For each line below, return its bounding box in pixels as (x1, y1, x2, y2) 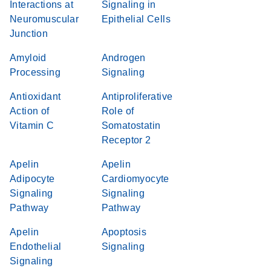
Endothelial (10, 241, 62, 252)
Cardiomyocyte (101, 174, 169, 184)
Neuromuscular (10, 14, 79, 24)
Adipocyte (10, 174, 55, 184)
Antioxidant (10, 91, 61, 102)
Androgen (101, 53, 146, 63)
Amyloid (10, 53, 47, 63)
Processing (10, 67, 61, 77)
